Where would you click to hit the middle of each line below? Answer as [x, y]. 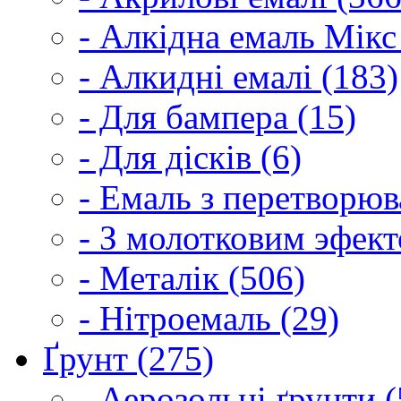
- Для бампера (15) [218, 116]
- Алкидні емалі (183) [239, 76]
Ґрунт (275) [128, 358]
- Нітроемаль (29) [209, 318]
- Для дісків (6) [190, 157]
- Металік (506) [192, 277]
